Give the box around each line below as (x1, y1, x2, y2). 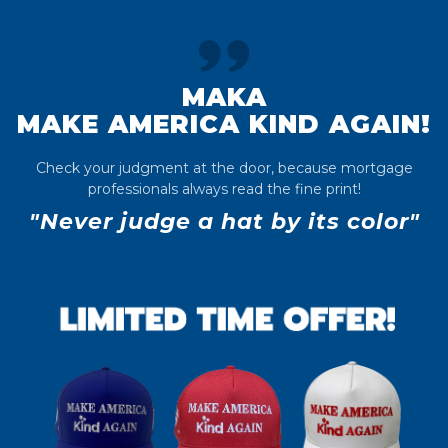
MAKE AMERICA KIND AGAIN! (17, 109, 431, 139)
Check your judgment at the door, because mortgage (35, 159, 413, 177)
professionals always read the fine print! (87, 180, 361, 198)
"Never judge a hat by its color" (28, 208, 420, 235)
